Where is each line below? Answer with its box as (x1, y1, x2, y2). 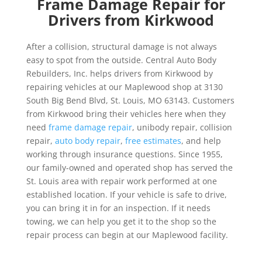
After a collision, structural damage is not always (26, 41, 217, 52)
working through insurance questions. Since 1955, (26, 149, 223, 160)
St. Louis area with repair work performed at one (26, 175, 217, 187)
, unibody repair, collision (132, 122, 232, 133)
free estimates (125, 135, 181, 146)
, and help (181, 135, 221, 146)
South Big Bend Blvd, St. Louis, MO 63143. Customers (26, 95, 235, 106)
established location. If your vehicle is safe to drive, (26, 189, 227, 200)
